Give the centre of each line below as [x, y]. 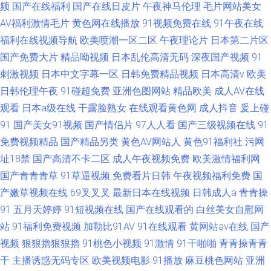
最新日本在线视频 [151, 193]
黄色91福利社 [213, 142]
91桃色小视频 [112, 243]
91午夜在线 [238, 23]
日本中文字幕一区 [80, 74]
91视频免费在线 [177, 23]
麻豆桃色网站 [214, 260]
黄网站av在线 [219, 227]
